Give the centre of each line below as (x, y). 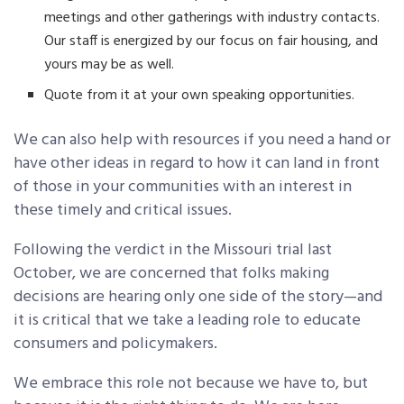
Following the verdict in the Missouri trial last (173, 251)
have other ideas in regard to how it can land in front (197, 164)
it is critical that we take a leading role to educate (187, 321)
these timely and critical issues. (126, 211)
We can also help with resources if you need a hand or (202, 141)
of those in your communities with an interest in (183, 188)
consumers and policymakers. (121, 344)
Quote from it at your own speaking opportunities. (205, 96)
